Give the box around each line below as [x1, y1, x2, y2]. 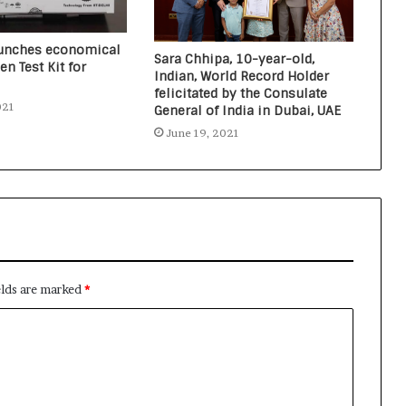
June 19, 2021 [165, 126, 239, 140]
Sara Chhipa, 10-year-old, [153, 51, 314, 68]
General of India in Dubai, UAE [153, 102, 341, 120]
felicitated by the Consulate [153, 85, 327, 102]
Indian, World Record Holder [153, 68, 329, 85]
